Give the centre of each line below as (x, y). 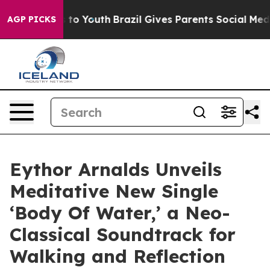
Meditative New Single (114, 191)
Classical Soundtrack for (123, 234)
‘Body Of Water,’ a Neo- (120, 213)
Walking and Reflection (118, 256)
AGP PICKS (32, 19)
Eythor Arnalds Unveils (116, 169)
